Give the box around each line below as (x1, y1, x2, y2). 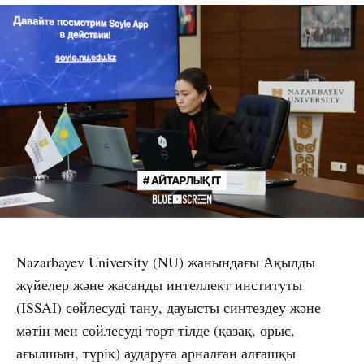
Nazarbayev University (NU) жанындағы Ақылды (16, 252, 315, 272)
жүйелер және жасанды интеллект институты (16, 275, 302, 295)
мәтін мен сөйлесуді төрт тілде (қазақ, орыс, (16, 320, 295, 340)
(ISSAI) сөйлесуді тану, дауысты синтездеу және (16, 297, 321, 318)
